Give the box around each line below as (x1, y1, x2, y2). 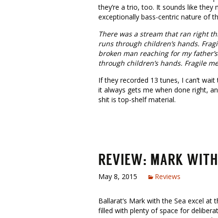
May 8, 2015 (98, 172, 137, 181)
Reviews (155, 172, 181, 181)
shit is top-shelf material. (98, 95, 176, 104)
